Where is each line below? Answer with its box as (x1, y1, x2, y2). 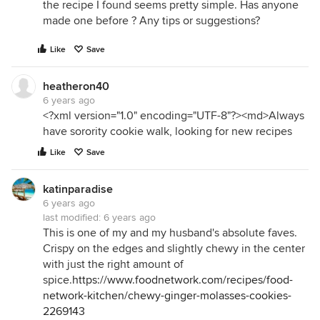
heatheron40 (43, 79, 109, 94)
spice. (43, 273, 72, 288)
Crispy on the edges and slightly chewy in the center (43, 241, 305, 256)
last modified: (43, 211, 104, 224)
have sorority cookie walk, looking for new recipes (43, 124, 292, 139)
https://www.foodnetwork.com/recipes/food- (72, 273, 293, 288)
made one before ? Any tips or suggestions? (43, 14, 260, 29)
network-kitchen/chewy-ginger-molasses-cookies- (43, 289, 291, 304)
